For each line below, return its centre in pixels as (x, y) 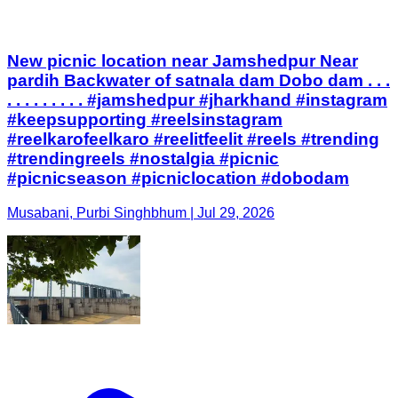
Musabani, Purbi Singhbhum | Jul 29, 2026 (141, 212)
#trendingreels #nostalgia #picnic (143, 158)
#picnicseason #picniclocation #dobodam (178, 178)
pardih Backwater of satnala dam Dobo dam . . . (199, 80)
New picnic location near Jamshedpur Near (183, 60)
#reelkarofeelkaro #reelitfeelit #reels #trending (193, 139)
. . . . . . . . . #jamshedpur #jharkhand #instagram (197, 99)
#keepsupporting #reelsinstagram (145, 119)
